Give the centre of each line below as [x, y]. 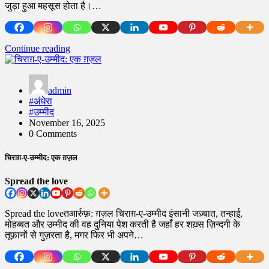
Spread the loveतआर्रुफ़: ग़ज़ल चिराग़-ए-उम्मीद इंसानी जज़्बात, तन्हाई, [124, 213]
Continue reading [38, 49]
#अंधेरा [41, 101]
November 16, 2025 [67, 123]
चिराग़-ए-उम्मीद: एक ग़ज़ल [41, 157]
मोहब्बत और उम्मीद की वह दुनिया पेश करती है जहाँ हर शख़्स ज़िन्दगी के [122, 224]
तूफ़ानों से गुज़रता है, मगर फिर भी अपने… [74, 235]
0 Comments [53, 134]
